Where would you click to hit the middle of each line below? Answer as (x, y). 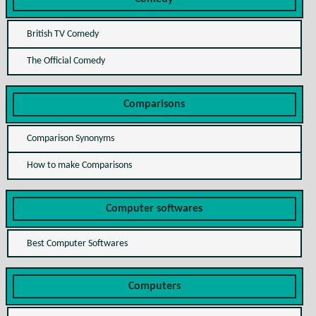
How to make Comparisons (79, 166)
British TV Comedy (62, 34)
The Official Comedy (66, 61)
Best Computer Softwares (77, 243)
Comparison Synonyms (70, 139)
